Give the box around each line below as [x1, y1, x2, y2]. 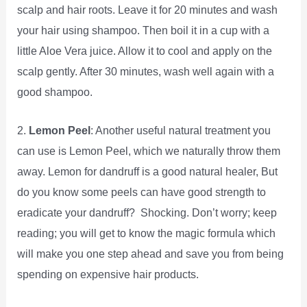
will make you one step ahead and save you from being [17, 247, 284, 260]
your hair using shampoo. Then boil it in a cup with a [17, 23, 270, 36]
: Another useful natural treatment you [90, 124, 271, 137]
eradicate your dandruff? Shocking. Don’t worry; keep [17, 206, 278, 219]
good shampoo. [17, 85, 93, 98]
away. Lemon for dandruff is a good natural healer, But [17, 165, 278, 178]
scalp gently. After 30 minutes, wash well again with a [17, 64, 275, 77]
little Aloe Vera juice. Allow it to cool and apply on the [17, 44, 273, 57]
